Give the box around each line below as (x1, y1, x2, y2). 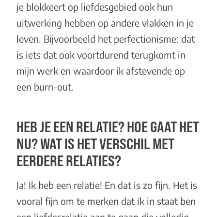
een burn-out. (16, 81, 74, 93)
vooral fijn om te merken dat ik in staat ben (16, 195, 196, 207)
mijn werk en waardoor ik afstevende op (16, 65, 185, 77)
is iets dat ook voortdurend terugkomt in (16, 49, 186, 61)
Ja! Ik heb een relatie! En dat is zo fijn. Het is (16, 179, 197, 191)
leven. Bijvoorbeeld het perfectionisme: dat (16, 33, 195, 45)
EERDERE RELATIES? (16, 152, 121, 170)
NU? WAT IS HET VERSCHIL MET (16, 135, 174, 153)
